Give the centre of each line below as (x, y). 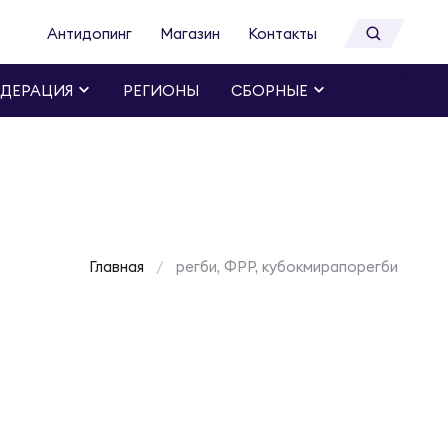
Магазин (190, 34)
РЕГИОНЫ (161, 91)
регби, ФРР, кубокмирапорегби (287, 267)
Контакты (282, 34)
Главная (116, 267)
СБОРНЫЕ (269, 91)
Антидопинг (89, 34)
